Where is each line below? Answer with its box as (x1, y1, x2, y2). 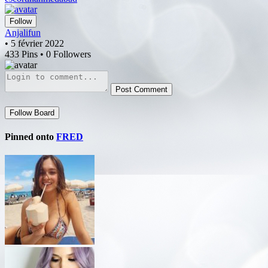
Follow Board (10, 108, 54, 117)
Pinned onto (5, 132, 56, 142)
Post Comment (115, 84, 167, 94)
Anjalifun (5, 27, 41, 38)
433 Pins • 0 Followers (5, 48, 91, 59)
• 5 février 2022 (5, 38, 64, 48)
